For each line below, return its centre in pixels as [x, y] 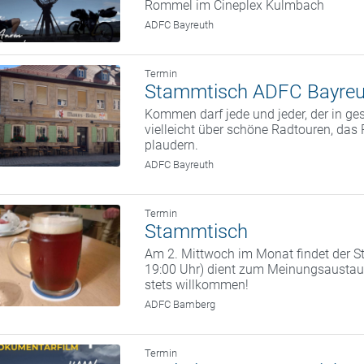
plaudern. [172, 145]
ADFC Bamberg [180, 305]
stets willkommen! [197, 285]
